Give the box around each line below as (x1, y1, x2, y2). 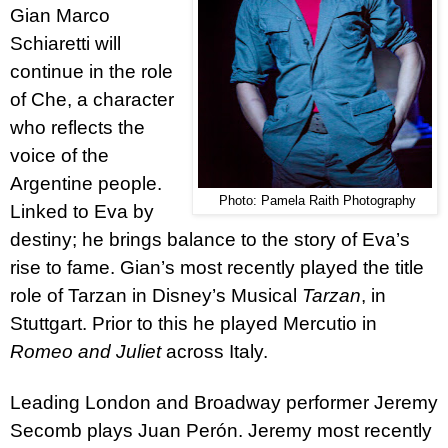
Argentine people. (10, 172, 162, 194)
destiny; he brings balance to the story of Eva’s (10, 228, 410, 250)
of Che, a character (10, 88, 174, 110)
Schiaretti (10, 32, 90, 54)
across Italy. (161, 340, 268, 362)
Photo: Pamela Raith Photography (214, 193, 416, 208)
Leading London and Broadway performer (10, 391, 374, 413)
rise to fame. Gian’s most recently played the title (10, 256, 424, 278)
